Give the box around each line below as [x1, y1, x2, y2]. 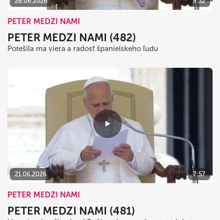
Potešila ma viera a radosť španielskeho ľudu [7, 44, 158, 53]
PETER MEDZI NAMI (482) [7, 30, 136, 44]
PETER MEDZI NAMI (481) [7, 204, 135, 218]
